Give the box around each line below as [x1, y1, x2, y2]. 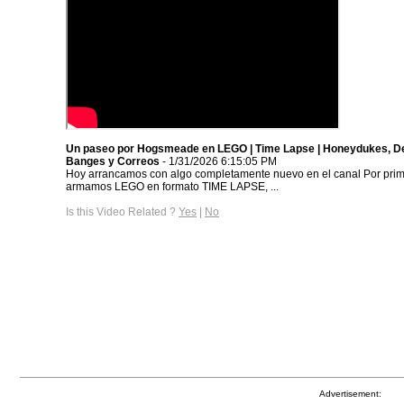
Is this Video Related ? [66, 205, 179, 218]
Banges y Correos [66, 154, 160, 168]
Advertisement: [318, 389, 381, 399]
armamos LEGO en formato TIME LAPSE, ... [66, 179, 279, 193]
